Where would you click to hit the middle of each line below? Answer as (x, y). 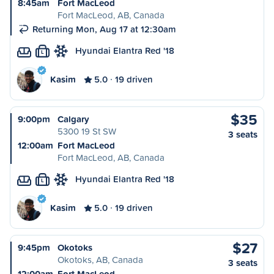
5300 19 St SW (87, 131)
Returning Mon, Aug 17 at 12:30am (104, 29)
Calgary (73, 119)
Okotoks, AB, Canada (100, 260)
